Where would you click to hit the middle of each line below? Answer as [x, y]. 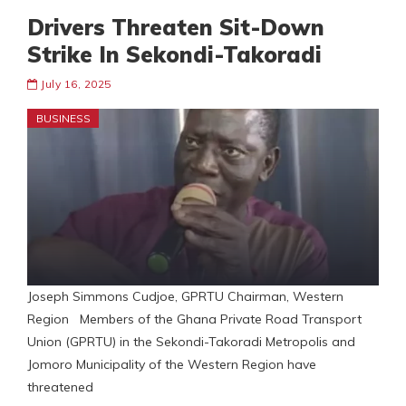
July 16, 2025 [76, 84]
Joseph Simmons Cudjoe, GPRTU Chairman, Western [185, 297]
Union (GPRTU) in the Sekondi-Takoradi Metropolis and [191, 342]
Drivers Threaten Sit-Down [176, 28]
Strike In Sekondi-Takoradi [174, 55]
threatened [60, 387]
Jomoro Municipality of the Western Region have [172, 365]
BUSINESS [63, 119]
